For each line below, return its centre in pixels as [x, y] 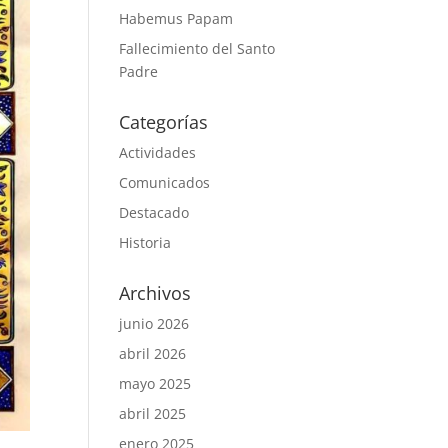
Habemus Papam [176, 18]
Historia [145, 242]
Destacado [154, 212]
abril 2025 [153, 413]
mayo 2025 [155, 383]
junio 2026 [154, 323]
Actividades [158, 152]
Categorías [164, 122]
